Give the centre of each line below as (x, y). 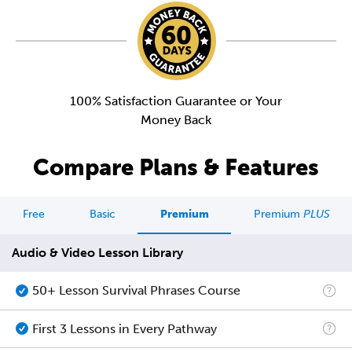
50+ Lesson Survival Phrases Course (136, 291)
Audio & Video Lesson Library (97, 253)
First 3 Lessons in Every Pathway (125, 328)
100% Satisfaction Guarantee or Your (176, 101)
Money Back (176, 119)
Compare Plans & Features (176, 167)
